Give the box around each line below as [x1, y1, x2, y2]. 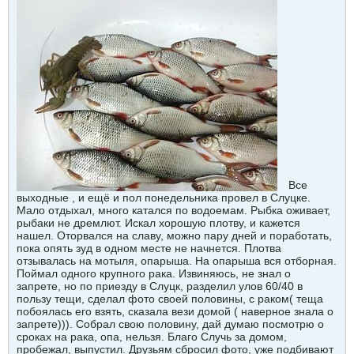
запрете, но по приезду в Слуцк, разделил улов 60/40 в [17, 279, 303, 292]
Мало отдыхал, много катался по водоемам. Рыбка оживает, [17, 203, 330, 217]
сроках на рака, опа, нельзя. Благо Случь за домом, [17, 330, 287, 343]
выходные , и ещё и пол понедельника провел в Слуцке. [17, 190, 311, 204]
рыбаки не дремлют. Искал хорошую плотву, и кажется [17, 216, 300, 229]
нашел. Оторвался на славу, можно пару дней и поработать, [17, 228, 332, 242]
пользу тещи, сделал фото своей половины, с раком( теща [17, 292, 323, 305]
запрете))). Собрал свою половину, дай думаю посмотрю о [17, 317, 324, 330]
